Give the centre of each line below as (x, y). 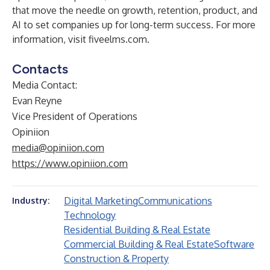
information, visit (50, 39)
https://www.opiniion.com (70, 163)
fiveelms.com (118, 39)
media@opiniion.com (58, 148)
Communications (175, 201)
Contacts (40, 69)
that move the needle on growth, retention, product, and (135, 10)
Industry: (31, 200)
